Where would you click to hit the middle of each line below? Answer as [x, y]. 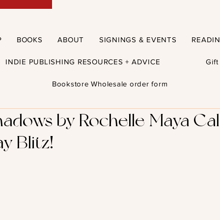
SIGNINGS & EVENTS [138, 39]
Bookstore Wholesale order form [110, 83]
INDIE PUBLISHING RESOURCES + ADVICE [83, 61]
